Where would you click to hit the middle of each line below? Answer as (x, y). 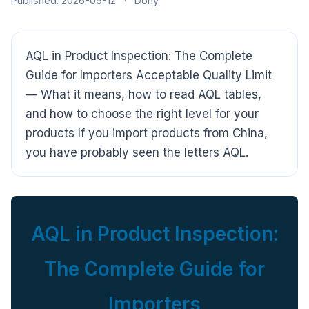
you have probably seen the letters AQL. (137, 152)
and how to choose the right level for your (142, 114)
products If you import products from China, (147, 133)
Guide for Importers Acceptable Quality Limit (149, 75)
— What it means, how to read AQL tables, (143, 94)
